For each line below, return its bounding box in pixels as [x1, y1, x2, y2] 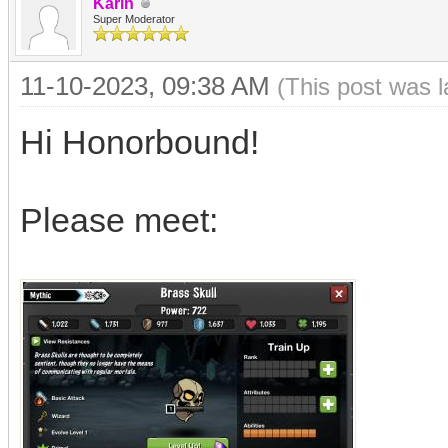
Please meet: [20, 201, 218, 239]
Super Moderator [93, 13, 175, 25]
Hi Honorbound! [20, 123, 259, 161]
